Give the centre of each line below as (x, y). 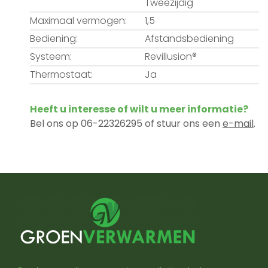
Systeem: (51, 56)
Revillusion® (170, 56)
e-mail (238, 123)
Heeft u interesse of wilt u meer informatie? (139, 109)
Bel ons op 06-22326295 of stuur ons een (126, 123)
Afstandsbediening (189, 38)
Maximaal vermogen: (78, 20)
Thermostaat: (61, 74)
